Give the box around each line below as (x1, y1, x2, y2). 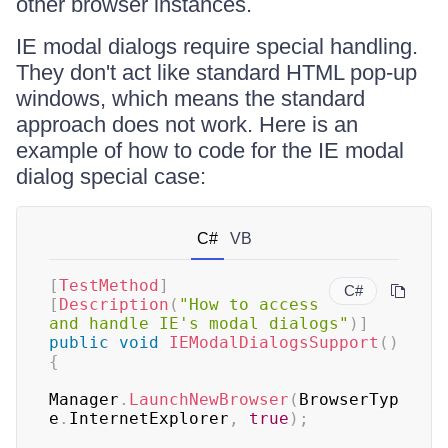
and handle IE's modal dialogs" (49, 314, 349, 333)
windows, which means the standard (16, 86, 365, 111)
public (49, 333, 109, 352)
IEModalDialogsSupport (169, 333, 379, 352)
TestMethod (59, 276, 159, 295)
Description (59, 295, 169, 314)
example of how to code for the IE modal (16, 138, 404, 163)
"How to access (179, 295, 319, 314)
